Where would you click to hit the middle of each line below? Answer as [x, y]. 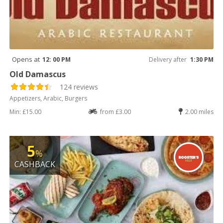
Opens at [26, 59]
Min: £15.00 [26, 111]
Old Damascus [38, 74]
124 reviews [79, 87]
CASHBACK [35, 164]
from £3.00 [115, 111]
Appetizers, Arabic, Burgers [49, 98]
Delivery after [167, 59]
